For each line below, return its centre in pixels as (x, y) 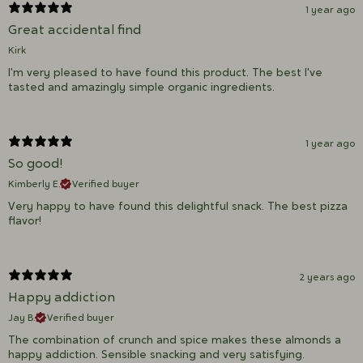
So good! (36, 163)
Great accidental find (75, 30)
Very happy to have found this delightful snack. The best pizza (178, 206)
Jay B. (21, 318)
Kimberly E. (34, 184)
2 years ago (327, 277)
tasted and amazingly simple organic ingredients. (141, 87)
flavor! (25, 221)
